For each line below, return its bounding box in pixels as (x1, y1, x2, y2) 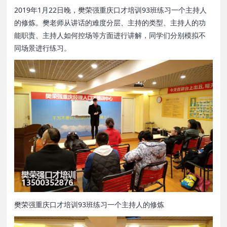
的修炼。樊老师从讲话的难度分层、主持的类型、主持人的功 (14, 18, 206, 27)
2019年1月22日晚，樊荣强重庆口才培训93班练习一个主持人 (14, 5, 207, 15)
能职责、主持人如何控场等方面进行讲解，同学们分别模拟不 (14, 30, 206, 40)
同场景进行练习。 (14, 43, 71, 53)
